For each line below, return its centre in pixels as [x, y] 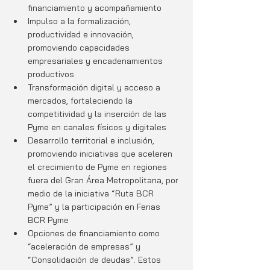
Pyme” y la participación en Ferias [95, 207]
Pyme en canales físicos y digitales [97, 127]
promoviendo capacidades [80, 48]
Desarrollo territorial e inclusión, [92, 141]
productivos [51, 74]
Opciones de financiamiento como [95, 234]
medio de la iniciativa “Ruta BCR [92, 194]
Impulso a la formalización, [80, 21]
